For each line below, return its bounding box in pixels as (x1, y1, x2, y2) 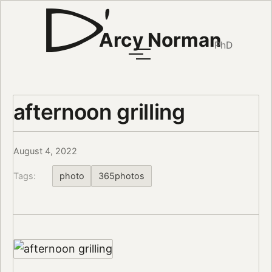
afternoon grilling (13, 98, 185, 124)
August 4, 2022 (13, 146, 77, 157)
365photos (98, 170, 145, 181)
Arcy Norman (98, 28, 222, 52)
